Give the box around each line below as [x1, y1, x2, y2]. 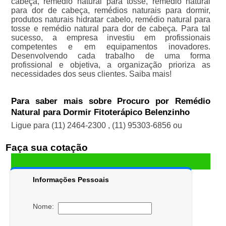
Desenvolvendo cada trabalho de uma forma [11, 51, 211, 61]
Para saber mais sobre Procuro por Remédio [11, 96, 211, 106]
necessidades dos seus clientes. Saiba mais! [11, 70, 172, 79]
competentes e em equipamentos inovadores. [11, 42, 211, 51]
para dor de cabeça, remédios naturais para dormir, [11, 6, 211, 15]
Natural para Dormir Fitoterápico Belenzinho [11, 107, 190, 118]
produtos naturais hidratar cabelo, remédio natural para [11, 15, 211, 24]
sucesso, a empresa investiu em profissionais [11, 33, 211, 42]
